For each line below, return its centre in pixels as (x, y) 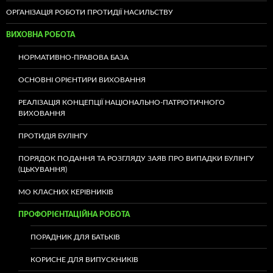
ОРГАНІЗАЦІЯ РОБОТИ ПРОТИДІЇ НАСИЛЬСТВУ (90, 12)
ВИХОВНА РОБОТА (41, 35)
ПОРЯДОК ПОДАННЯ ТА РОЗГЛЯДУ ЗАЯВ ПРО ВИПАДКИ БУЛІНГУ (136, 158)
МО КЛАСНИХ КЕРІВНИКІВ (66, 192)
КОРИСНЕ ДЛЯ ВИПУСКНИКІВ (84, 260)
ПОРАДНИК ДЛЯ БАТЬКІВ (75, 237)
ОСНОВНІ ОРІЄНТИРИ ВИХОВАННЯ (82, 80)
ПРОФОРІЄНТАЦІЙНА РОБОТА (74, 214)
